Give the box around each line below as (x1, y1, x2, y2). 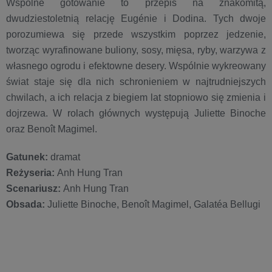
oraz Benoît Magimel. (6, 124, 100, 135)
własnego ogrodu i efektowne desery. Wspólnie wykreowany (6, 61, 266, 72)
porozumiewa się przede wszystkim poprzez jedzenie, (6, 29, 266, 40)
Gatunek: (6, 152, 48, 163)
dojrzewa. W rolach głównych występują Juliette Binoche (6, 108, 266, 119)
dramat (48, 152, 80, 163)
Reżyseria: (6, 168, 57, 178)
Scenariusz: (6, 183, 63, 194)
